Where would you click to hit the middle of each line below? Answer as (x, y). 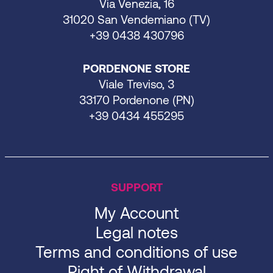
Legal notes (136, 232)
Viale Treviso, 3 (136, 83)
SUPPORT (136, 186)
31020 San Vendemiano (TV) (136, 19)
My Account (136, 212)
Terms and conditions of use (136, 251)
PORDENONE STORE (136, 68)
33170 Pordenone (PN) (136, 99)
